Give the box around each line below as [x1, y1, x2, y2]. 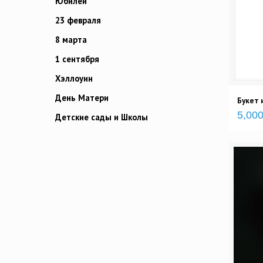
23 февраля [55, 15, 101, 26]
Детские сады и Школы [55, 112, 148, 123]
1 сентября [55, 53, 99, 65]
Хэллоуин [55, 73, 93, 85]
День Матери [55, 92, 109, 104]
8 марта [55, 34, 87, 46]
